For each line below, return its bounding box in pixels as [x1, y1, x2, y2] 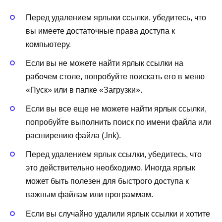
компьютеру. [26, 40, 71, 49]
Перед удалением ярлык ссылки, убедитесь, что [26, 150, 202, 159]
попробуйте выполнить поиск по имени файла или [26, 118, 212, 127]
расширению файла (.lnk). [26, 131, 121, 140]
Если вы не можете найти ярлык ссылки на [26, 58, 183, 67]
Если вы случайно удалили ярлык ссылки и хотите [26, 209, 210, 218]
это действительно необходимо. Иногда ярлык [26, 164, 195, 172]
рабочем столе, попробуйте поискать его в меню [26, 72, 205, 81]
